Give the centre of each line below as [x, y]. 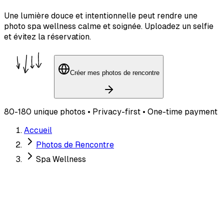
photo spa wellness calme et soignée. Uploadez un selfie [109, 26]
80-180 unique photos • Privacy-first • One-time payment [111, 111]
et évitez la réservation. [47, 37]
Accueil [38, 130]
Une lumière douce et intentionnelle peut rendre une [101, 16]
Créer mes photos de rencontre [115, 73]
